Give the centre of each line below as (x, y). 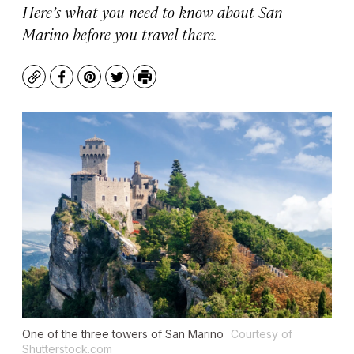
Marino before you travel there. (120, 34)
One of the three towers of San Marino (124, 334)
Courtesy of (262, 334)
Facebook (90, 85)
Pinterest (117, 85)
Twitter (139, 85)
